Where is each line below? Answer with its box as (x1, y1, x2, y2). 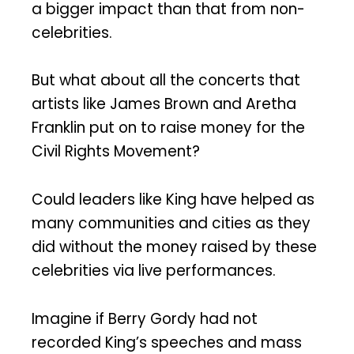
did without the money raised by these (32, 236, 317, 258)
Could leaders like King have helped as (32, 189, 314, 211)
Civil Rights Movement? (32, 141, 200, 163)
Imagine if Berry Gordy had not (32, 307, 258, 330)
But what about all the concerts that (32, 70, 300, 92)
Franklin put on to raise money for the (32, 117, 305, 139)
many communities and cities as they (32, 213, 311, 235)
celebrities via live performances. (32, 260, 276, 282)
